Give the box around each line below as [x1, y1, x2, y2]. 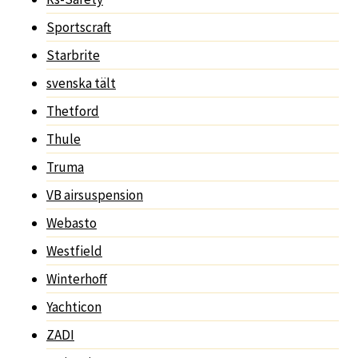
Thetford [46, 101, 99, 120]
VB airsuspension [46, 185, 143, 204]
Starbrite [46, 46, 100, 64]
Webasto [46, 213, 97, 232]
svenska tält [46, 74, 116, 92]
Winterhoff [46, 269, 107, 288]
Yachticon [46, 297, 101, 316]
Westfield [46, 241, 102, 260]
